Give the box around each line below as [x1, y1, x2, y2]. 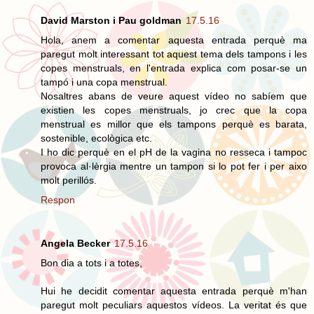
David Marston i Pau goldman [41, 14, 182, 26]
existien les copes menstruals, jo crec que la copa [41, 104, 307, 116]
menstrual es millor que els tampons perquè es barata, [41, 118, 307, 130]
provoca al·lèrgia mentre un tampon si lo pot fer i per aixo [41, 160, 307, 172]
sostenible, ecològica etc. [41, 132, 152, 144]
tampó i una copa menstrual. [41, 76, 168, 88]
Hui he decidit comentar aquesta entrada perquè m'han [41, 285, 307, 296]
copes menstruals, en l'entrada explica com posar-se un [41, 62, 307, 74]
